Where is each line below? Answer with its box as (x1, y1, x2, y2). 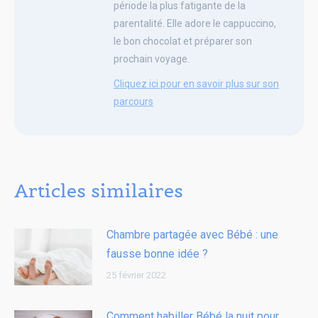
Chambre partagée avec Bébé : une (106, 227, 278, 241)
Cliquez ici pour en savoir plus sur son (114, 77, 279, 89)
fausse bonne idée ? (106, 246, 208, 261)
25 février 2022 (106, 269, 166, 280)
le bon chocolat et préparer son (114, 35, 252, 47)
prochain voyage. (114, 53, 190, 65)
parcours (114, 95, 153, 107)
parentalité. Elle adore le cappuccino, (114, 17, 276, 29)
